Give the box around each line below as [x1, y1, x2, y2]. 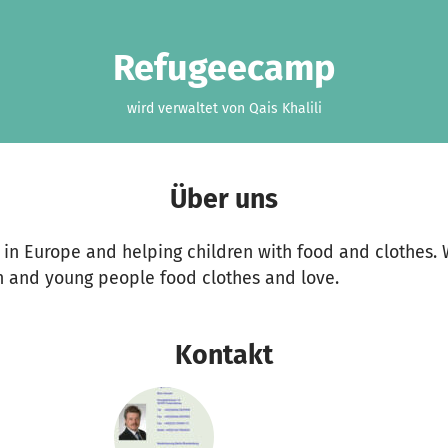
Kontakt [175, 339, 273, 371]
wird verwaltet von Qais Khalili [126, 100, 322, 117]
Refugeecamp [113, 46, 335, 90]
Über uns [169, 183, 278, 215]
